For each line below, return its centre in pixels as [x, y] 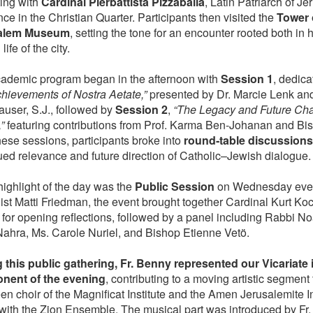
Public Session [174, 187]
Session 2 [141, 110]
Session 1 [247, 79]
